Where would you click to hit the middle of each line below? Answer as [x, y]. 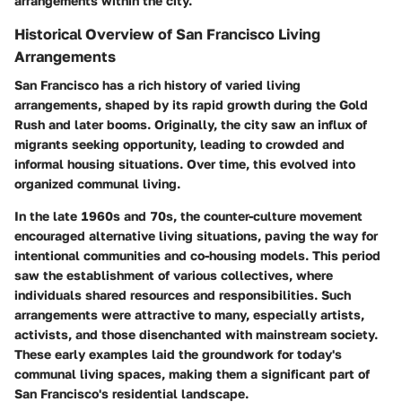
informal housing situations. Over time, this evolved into [185, 164]
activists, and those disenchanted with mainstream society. [196, 334]
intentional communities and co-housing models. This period [197, 255]
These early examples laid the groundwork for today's [178, 354]
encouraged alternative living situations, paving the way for [196, 236]
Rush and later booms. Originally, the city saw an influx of [191, 124]
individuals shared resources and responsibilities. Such [183, 295]
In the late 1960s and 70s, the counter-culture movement [188, 216]
